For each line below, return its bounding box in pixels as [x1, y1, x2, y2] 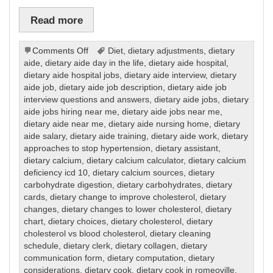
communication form [24, 253, 103, 263]
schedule [24, 241, 59, 251]
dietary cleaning [150, 229, 211, 239]
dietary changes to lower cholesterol [62, 205, 201, 214]
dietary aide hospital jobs [24, 71, 120, 80]
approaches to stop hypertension [24, 144, 151, 154]
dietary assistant [155, 144, 219, 154]
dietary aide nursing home [108, 119, 210, 129]
